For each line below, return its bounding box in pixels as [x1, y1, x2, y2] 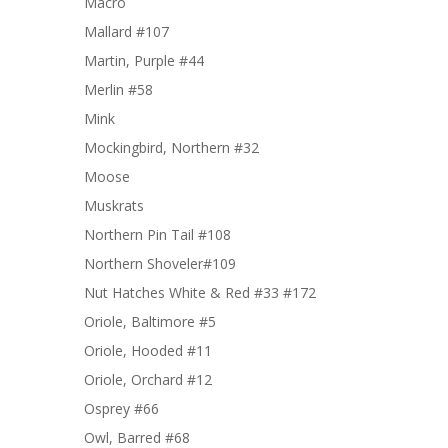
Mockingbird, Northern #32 [84, 138, 259, 157]
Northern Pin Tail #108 [84, 225, 231, 244]
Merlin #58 [84, 80, 153, 99]
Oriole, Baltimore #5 [84, 312, 216, 331]
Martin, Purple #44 [84, 51, 204, 70]
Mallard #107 [84, 22, 169, 41]
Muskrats [84, 196, 144, 215]
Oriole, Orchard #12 [84, 370, 212, 389]
